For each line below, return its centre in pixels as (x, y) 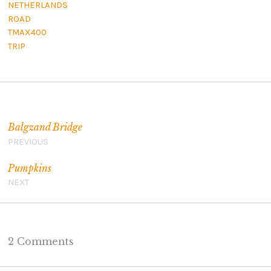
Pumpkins (29, 168)
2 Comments (41, 241)
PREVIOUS (28, 141)
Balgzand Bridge (45, 128)
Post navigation (47, 104)
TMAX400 (27, 32)
